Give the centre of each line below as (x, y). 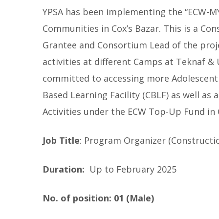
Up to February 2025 (133, 169)
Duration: (66, 169)
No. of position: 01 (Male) (98, 198)
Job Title (61, 140)
